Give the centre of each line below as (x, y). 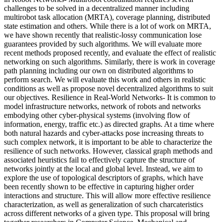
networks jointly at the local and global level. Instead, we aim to (103, 168)
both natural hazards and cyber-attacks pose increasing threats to (104, 133)
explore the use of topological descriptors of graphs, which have (104, 177)
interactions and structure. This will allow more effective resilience (107, 195)
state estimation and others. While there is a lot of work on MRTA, (108, 26)
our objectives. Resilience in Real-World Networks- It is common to (110, 97)
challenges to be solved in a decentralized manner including (97, 8)
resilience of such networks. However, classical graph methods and (108, 151)
